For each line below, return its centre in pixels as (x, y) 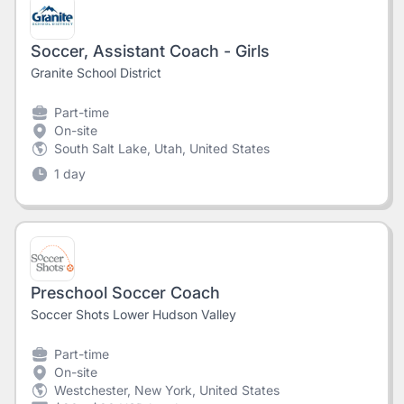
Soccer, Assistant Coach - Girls (150, 51)
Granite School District (96, 73)
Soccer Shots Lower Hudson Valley (133, 314)
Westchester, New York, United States (167, 390)
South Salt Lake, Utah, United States (162, 148)
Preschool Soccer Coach (125, 293)
